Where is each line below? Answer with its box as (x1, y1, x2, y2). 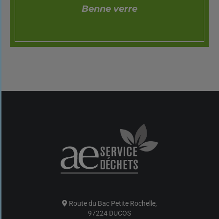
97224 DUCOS (88, 209, 131, 217)
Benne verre (82, 3, 137, 14)
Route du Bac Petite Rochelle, (67, 199, 157, 207)
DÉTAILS (96, 58, 123, 66)
